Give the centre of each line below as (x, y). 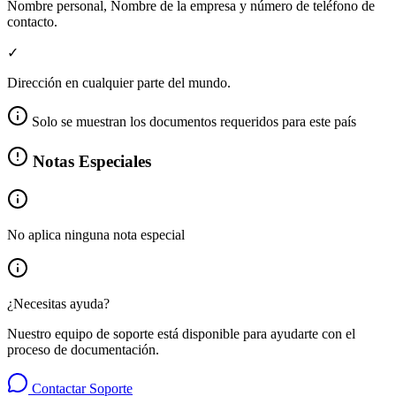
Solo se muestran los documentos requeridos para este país (192, 121)
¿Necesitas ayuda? (58, 303)
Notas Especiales (90, 162)
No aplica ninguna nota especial (96, 234)
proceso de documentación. (83, 349)
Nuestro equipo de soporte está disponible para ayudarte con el (181, 333)
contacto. (32, 21)
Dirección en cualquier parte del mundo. (119, 82)
